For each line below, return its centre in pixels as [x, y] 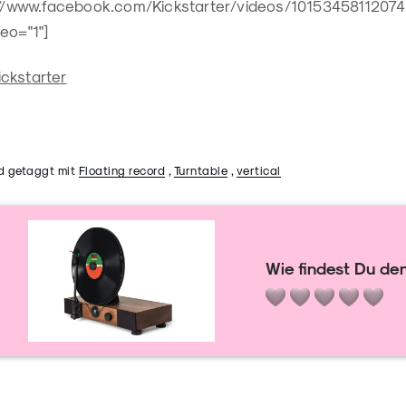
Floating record [121, 170]
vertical [258, 170]
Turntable [200, 170]
